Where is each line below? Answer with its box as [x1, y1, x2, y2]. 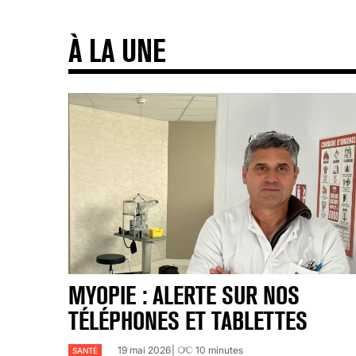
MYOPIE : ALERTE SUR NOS [68, 281, 300, 311]
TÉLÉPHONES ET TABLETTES [68, 306, 308, 336]
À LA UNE [68, 33, 166, 71]
